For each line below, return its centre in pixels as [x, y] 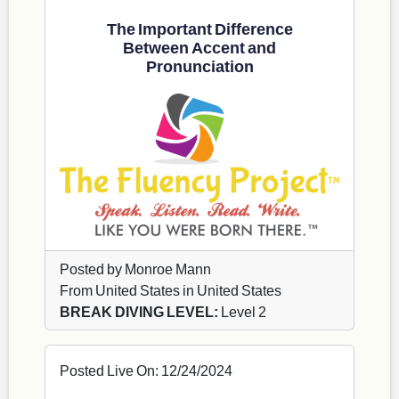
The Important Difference [199, 28]
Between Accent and [199, 47]
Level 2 [242, 312]
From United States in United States [171, 290]
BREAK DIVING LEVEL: [139, 312]
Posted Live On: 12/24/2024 [146, 370]
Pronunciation [199, 65]
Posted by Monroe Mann [135, 269]
